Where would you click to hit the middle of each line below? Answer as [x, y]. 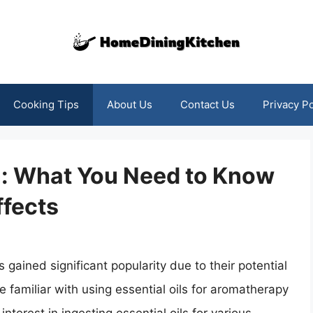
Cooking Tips [46, 104]
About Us [129, 104]
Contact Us [207, 104]
